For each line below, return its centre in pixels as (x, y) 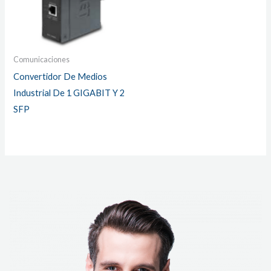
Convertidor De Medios (60, 76)
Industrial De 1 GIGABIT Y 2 (69, 93)
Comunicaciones (42, 59)
